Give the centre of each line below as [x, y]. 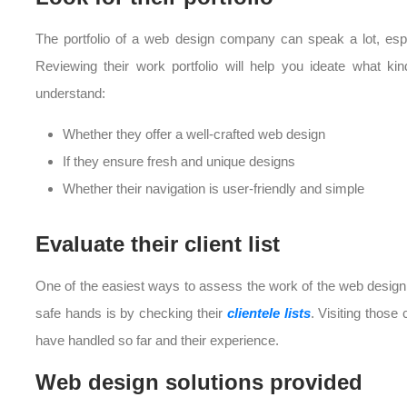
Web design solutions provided [199, 382]
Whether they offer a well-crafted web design [194, 134]
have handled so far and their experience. [157, 341]
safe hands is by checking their [131, 313]
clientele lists [268, 313]
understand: [70, 94]
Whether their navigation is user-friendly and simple [213, 189]
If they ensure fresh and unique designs [179, 162]
